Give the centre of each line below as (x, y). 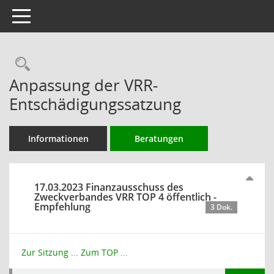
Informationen (58, 139)
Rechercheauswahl (93, 64)
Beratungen (159, 139)
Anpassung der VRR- (83, 85)
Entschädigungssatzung (95, 104)
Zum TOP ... (104, 252)
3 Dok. (221, 207)
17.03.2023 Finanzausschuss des (109, 187)
